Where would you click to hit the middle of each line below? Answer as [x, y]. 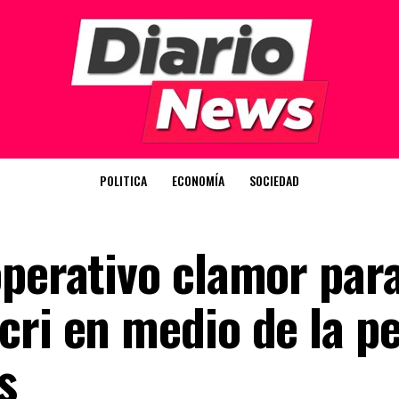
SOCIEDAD [274, 180]
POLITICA [123, 180]
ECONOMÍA [198, 180]
